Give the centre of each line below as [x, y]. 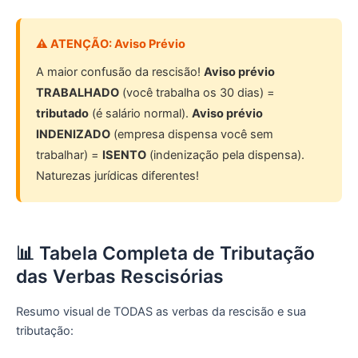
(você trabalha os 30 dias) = [197, 93]
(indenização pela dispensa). [225, 155]
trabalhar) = [69, 155]
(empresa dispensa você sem [192, 135]
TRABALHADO [78, 93]
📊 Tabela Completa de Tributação [165, 254]
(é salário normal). [140, 114]
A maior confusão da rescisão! [120, 72]
